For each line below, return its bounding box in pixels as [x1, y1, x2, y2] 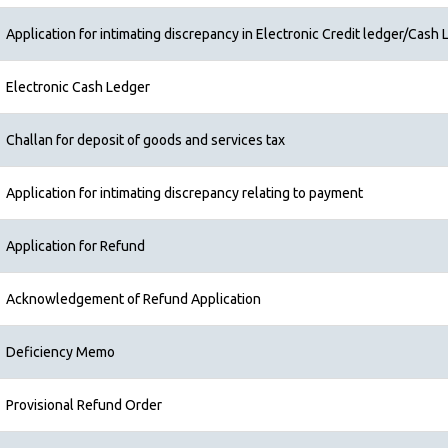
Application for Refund [6, 238, 145, 254]
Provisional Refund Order [6, 397, 162, 413]
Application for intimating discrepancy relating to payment [6, 185, 363, 201]
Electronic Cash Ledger [6, 79, 150, 95]
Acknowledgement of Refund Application [6, 291, 261, 307]
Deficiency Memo [6, 344, 115, 360]
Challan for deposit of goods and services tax [6, 132, 285, 148]
